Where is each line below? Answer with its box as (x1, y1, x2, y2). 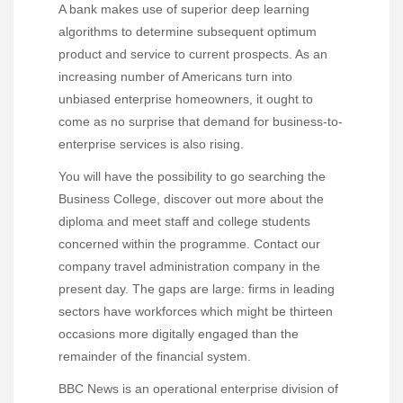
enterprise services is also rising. (58, 137, 244, 152)
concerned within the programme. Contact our (58, 237, 320, 252)
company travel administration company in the (58, 259, 320, 274)
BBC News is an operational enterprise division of (58, 381, 338, 397)
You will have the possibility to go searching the (58, 169, 326, 184)
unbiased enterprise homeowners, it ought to (58, 92, 313, 107)
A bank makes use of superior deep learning (58, 2, 309, 17)
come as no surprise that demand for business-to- (58, 114, 343, 130)
